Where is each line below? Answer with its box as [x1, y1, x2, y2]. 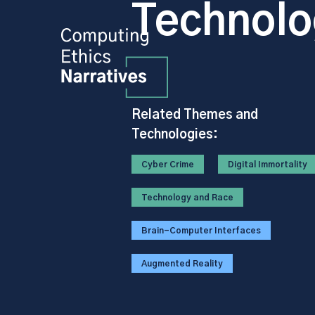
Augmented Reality [141, 259, 223, 268]
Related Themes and [131, 109, 258, 122]
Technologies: [131, 129, 218, 141]
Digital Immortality [228, 160, 307, 169]
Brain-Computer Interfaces [141, 226, 261, 235]
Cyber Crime [141, 160, 194, 169]
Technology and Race [141, 193, 233, 202]
